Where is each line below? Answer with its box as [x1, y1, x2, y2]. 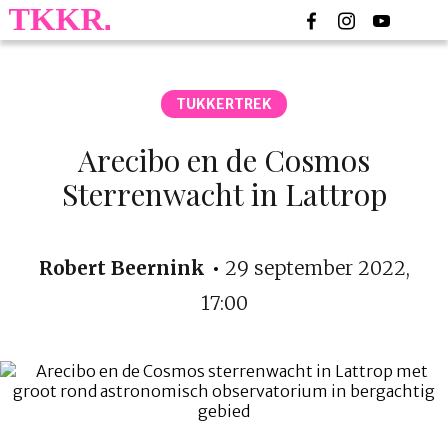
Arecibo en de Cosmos [78, 139, 370, 180]
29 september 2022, [219, 255, 410, 280]
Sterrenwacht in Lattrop [61, 173, 387, 214]
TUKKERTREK [176, 95, 272, 113]
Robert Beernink [38, 255, 205, 280]
